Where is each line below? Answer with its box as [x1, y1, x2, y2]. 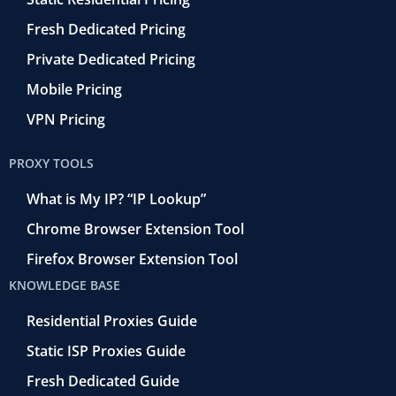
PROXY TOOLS [9, 154, 94, 171]
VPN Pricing [27, 109, 105, 129]
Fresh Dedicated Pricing [27, 19, 186, 39]
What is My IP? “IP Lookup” [27, 188, 206, 209]
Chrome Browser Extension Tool [27, 218, 244, 239]
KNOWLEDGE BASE [9, 276, 120, 293]
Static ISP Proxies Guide [27, 340, 186, 361]
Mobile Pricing [27, 79, 122, 99]
